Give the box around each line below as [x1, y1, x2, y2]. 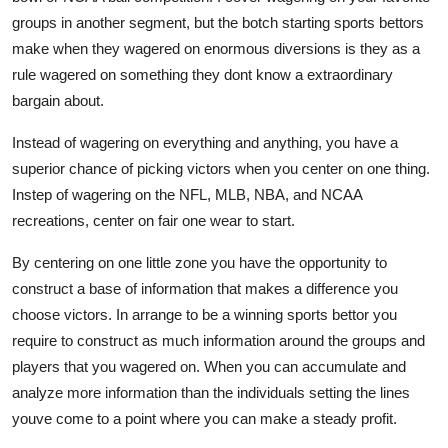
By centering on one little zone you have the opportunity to [12, 253, 387, 271]
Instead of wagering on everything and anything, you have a [12, 133, 398, 151]
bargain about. [12, 91, 104, 109]
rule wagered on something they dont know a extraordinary [12, 65, 393, 83]
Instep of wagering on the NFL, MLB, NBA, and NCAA [12, 185, 362, 203]
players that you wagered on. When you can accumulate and [12, 357, 406, 375]
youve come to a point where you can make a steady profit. [12, 409, 397, 427]
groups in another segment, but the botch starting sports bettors [12, 13, 424, 31]
